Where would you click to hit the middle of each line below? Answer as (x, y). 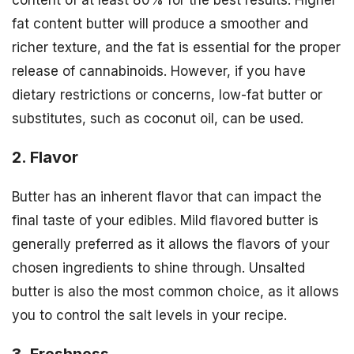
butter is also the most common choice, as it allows (175, 291)
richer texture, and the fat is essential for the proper (176, 48)
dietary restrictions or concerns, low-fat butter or (167, 95)
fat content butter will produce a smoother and (160, 24)
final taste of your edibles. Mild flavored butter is (165, 220)
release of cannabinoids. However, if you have (159, 72)
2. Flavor (45, 157)
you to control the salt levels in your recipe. (149, 315)
